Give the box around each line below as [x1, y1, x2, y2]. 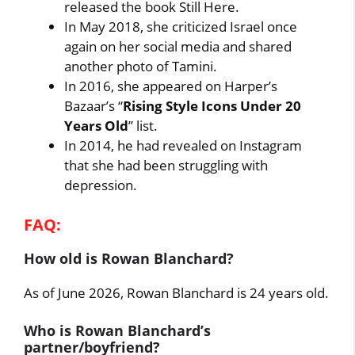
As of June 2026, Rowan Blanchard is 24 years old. [24, 283, 330, 302]
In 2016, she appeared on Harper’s [64, 77, 278, 95]
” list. [128, 116, 158, 135]
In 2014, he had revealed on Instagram [64, 136, 303, 155]
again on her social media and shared [64, 37, 292, 55]
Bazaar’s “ [64, 97, 124, 115]
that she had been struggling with [64, 156, 269, 174]
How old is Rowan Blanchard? [24, 248, 235, 268]
